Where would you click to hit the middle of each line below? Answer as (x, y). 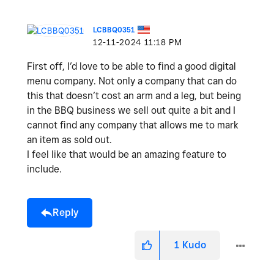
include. (46, 169)
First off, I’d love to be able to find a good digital (131, 67)
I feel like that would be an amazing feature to (127, 155)
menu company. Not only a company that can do (132, 81)
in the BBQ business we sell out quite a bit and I (131, 111)
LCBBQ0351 (114, 30)
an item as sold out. (71, 140)
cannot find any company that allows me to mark (133, 125)
